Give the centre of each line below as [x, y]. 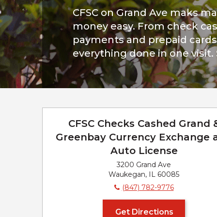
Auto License [144, 151]
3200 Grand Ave [144, 165]
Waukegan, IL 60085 [144, 174]
